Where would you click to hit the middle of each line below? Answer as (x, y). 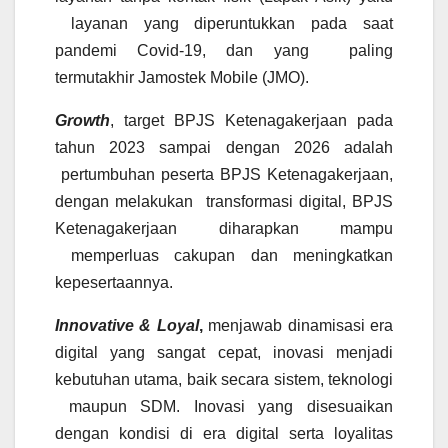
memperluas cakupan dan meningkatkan (224, 256)
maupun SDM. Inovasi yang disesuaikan (224, 407)
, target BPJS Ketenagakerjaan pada (251, 121)
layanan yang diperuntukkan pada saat (224, 24)
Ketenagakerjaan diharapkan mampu (224, 229)
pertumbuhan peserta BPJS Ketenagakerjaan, (224, 175)
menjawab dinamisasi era (298, 326)
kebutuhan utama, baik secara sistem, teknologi (224, 380)
